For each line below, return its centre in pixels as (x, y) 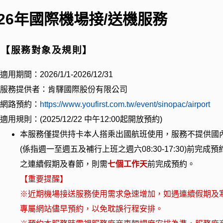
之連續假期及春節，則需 (64, 164)
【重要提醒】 (44, 179)
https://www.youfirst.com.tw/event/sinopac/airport (125, 104)
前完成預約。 (171, 164)
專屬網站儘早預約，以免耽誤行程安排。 (92, 209)
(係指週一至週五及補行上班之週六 (81, 149)
